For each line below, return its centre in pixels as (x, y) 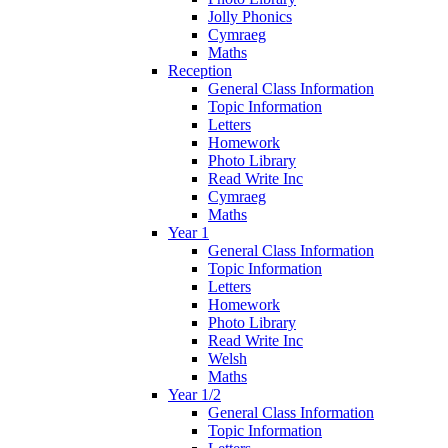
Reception (200, 70)
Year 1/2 (194, 394)
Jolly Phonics (250, 16)
